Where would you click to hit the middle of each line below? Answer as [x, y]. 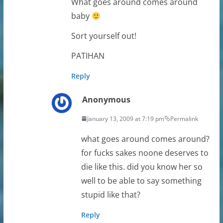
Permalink [184, 118]
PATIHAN [88, 56]
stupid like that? [111, 194]
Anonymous [106, 99]
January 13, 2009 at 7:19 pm [125, 118]
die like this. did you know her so [142, 167]
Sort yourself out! [104, 36]
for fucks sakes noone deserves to [145, 153]
